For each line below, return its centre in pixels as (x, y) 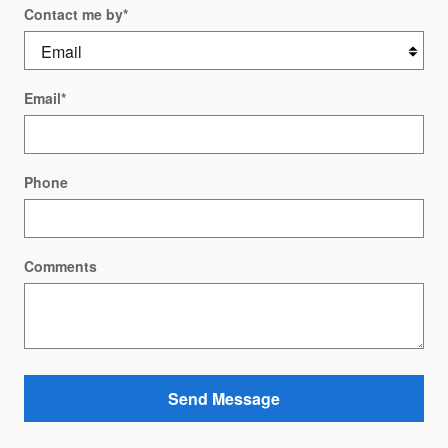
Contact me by (73, 13)
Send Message (224, 399)
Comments (60, 265)
